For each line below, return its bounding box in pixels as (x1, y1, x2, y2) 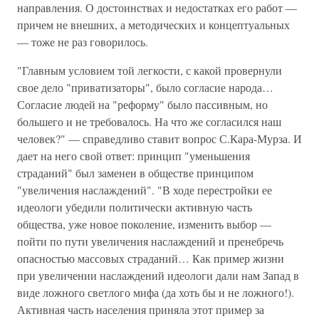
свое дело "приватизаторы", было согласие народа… (17, 80, 273, 95)
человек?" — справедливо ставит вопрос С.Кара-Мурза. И (17, 131, 302, 146)
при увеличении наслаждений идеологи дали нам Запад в (17, 268, 299, 283)
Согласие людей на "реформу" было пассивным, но (17, 97, 268, 112)
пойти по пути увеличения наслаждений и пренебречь (17, 234, 283, 249)
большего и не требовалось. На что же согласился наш (17, 114, 281, 129)
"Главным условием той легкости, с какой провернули (17, 63, 282, 78)
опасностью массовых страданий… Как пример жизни (17, 251, 284, 266)
